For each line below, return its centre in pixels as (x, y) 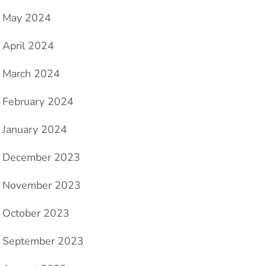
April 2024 (28, 46)
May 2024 (27, 18)
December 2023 (41, 158)
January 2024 (35, 130)
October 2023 (36, 213)
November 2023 (42, 186)
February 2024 (38, 102)
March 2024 (31, 74)
